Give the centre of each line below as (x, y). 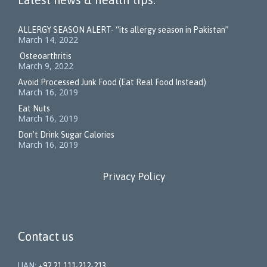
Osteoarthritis (46, 56)
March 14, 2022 (48, 40)
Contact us (46, 237)
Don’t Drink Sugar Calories (66, 135)
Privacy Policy (133, 177)
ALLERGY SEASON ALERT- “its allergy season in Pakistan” (123, 30)
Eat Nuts (56, 109)
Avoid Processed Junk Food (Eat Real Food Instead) (112, 83)
